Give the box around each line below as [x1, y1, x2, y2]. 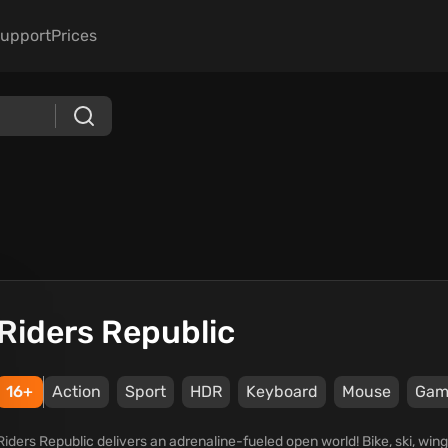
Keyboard [246, 382, 318, 401]
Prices [51, 26, 97, 45]
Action [52, 382, 101, 401]
